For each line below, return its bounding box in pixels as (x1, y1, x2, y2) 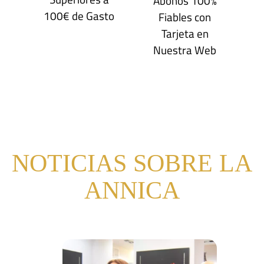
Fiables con (159, 8, 212, 25)
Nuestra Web (153, 41, 217, 58)
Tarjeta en (161, 24, 209, 42)
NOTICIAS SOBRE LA (12, 149, 252, 177)
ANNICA (84, 176, 180, 204)
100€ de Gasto (44, 6, 115, 24)
